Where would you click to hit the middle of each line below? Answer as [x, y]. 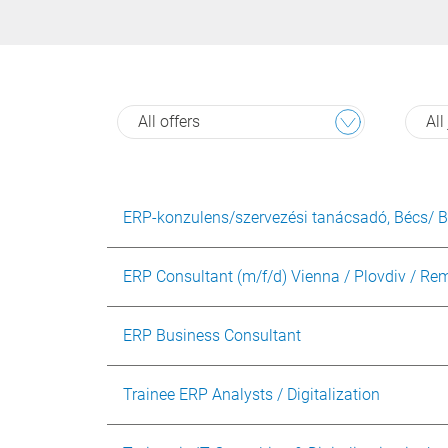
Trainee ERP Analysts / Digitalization [251, 394]
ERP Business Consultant [212, 335]
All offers [169, 121]
